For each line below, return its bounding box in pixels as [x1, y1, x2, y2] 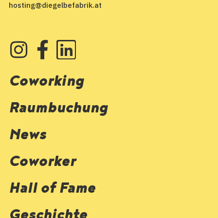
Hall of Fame [9, 179, 95, 198]
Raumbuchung [9, 99, 108, 117]
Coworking [9, 72, 84, 91]
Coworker [9, 152, 75, 171]
